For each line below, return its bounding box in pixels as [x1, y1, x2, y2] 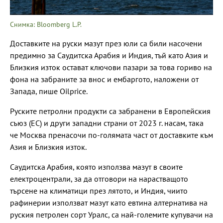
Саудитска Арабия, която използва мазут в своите [10, 161, 183, 172]
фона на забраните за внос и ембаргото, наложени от [10, 74, 199, 84]
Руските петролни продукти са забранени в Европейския [10, 106, 211, 116]
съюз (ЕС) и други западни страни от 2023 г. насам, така [10, 117, 204, 128]
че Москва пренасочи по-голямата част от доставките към [10, 129, 213, 140]
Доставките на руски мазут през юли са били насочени [10, 38, 202, 48]
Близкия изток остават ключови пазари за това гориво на [10, 62, 212, 72]
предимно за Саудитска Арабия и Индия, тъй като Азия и [10, 50, 208, 60]
